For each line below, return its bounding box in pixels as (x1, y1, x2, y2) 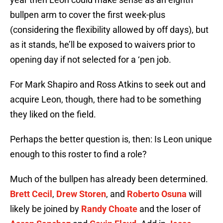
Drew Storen (56, 189, 106, 200)
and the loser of (137, 204, 201, 215)
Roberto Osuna (127, 189, 187, 200)
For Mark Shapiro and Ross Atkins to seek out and (10, 79, 206, 90)
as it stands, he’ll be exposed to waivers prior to (10, 39, 195, 50)
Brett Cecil (10, 189, 52, 200)
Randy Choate (81, 204, 137, 215)
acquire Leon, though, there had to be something (10, 94, 201, 105)
